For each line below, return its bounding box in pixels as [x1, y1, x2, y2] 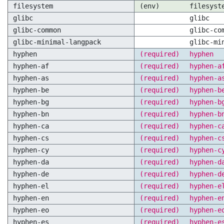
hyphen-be [13, 86, 49, 94]
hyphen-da [13, 158, 49, 166]
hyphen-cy [13, 146, 49, 154]
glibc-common [13, 26, 61, 34]
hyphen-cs [13, 134, 49, 142]
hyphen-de [13, 170, 49, 178]
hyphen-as [13, 74, 49, 82]
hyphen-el [13, 182, 49, 190]
